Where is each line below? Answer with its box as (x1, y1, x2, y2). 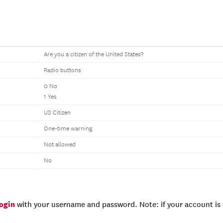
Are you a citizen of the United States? (44, 51, 143, 58)
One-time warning (44, 125, 92, 132)
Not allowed (44, 141, 76, 148)
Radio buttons (44, 67, 81, 74)
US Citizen (44, 109, 71, 116)
